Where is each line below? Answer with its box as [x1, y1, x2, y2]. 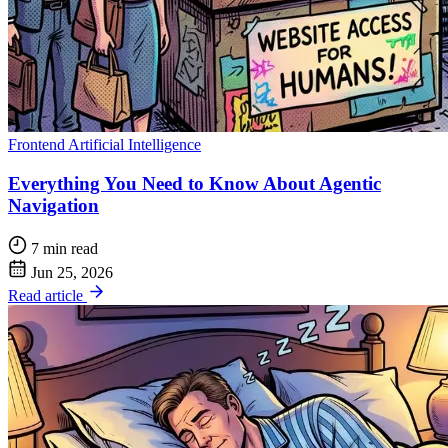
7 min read [31, 240, 99, 258]
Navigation [8, 194, 99, 216]
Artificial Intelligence [68, 135, 201, 153]
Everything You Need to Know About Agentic [8, 172, 381, 194]
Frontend [8, 135, 68, 153]
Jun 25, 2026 [31, 263, 114, 281]
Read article [8, 286, 87, 304]
